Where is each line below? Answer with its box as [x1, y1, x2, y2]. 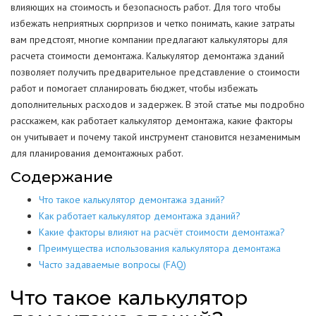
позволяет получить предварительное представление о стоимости [11, 66, 300, 78]
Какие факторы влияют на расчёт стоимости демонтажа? [39, 226, 285, 238]
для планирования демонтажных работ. [11, 147, 183, 159]
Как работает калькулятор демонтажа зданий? [39, 209, 241, 222]
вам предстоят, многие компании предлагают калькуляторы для [11, 33, 288, 46]
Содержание [11, 168, 113, 186]
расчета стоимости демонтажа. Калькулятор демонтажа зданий [11, 49, 284, 62]
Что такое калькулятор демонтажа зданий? [39, 193, 225, 206]
